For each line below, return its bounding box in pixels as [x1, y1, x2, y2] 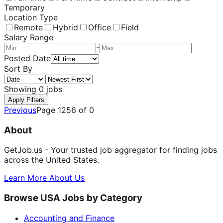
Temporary [4, 2, 45, 12]
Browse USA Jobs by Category [4, 192, 142, 204]
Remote [14, 22, 43, 32]
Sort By [4, 63, 32, 74]
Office [88, 22, 111, 32]
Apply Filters [8, 96, 44, 104]
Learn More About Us [4, 173, 85, 183]
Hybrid [53, 22, 78, 32]
